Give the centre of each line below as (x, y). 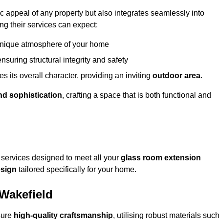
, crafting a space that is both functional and (137, 95)
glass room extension (161, 158)
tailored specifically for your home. (77, 170)
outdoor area (176, 76)
